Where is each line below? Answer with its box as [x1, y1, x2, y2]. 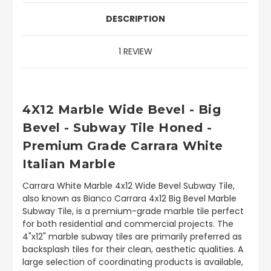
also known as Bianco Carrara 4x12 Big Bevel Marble [22, 192, 237, 204]
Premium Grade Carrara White [22, 139, 223, 153]
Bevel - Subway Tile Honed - [22, 120, 212, 135]
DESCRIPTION [106, 13, 165, 25]
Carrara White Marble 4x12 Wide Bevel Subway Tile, [22, 179, 235, 192]
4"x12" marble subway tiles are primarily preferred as [22, 230, 242, 243]
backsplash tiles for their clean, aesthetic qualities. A [22, 243, 243, 255]
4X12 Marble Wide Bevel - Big [22, 102, 221, 117]
